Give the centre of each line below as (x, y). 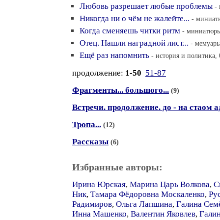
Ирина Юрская (99, 184)
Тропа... (87, 124)
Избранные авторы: (117, 167)
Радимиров (92, 204)
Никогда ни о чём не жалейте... (135, 18)
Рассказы (90, 142)
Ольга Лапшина (144, 204)
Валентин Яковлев (163, 214)
